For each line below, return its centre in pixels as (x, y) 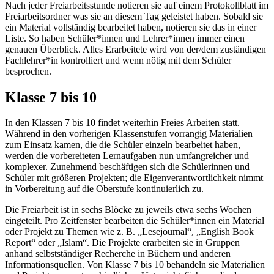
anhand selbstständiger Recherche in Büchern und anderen (118, 254)
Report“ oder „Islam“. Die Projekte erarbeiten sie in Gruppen (122, 243)
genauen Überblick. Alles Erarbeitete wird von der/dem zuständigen (135, 49)
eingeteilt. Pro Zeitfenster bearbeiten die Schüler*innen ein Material (135, 221)
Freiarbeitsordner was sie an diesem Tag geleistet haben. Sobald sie (134, 16)
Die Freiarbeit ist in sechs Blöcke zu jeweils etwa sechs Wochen (128, 210)
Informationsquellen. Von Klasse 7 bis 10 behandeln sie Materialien (135, 265)
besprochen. (28, 71)
